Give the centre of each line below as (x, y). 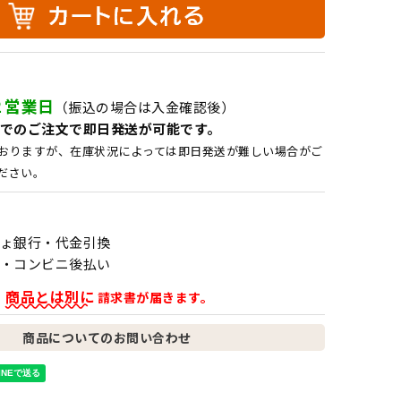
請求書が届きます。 (154, 298)
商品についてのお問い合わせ (107, 338)
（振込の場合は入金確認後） (145, 107)
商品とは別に (50, 297)
